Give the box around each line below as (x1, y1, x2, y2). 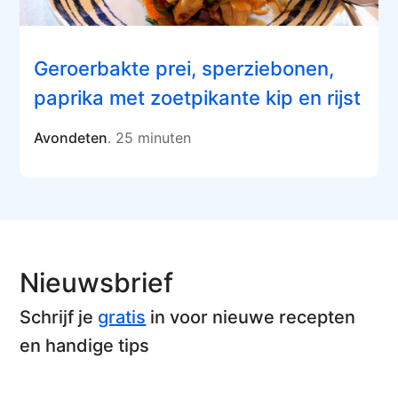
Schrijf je (20, 306, 99, 329)
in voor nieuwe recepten (146, 306, 356, 329)
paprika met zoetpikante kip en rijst (34, 86, 362, 110)
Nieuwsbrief (20, 267, 174, 299)
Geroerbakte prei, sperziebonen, (34, 57, 335, 81)
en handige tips (20, 335, 150, 357)
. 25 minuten (107, 129, 192, 147)
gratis (98, 306, 147, 329)
